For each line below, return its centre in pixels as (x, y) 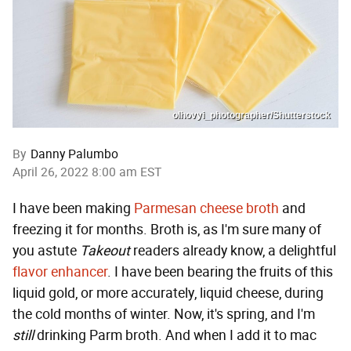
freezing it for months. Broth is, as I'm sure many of (167, 229)
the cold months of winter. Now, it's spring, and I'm (164, 314)
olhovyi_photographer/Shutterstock (251, 115)
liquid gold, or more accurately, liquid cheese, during (168, 293)
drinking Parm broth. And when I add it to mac (175, 335)
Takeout (105, 250)
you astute (46, 250)
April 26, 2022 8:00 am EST (87, 172)
